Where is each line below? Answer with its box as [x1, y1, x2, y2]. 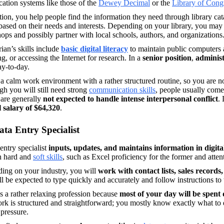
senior [142, 53, 163, 62]
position [165, 53, 191, 62]
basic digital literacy [61, 44, 128, 53]
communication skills [89, 85, 155, 94]
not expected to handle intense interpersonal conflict [43, 94, 218, 103]
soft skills [33, 152, 62, 161]
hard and [3, 152, 33, 161]
